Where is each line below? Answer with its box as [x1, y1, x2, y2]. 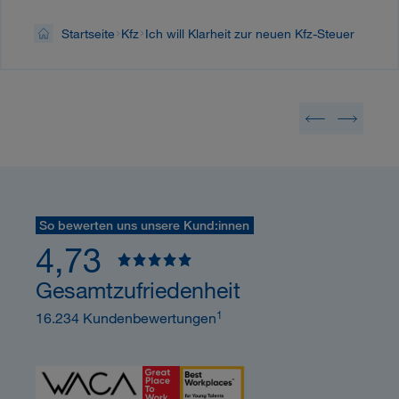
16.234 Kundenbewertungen [35, 309, 216, 327]
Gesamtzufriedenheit [35, 275, 240, 304]
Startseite [61, 26, 115, 42]
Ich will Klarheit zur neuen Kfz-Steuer [144, 26, 354, 42]
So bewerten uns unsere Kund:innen [39, 217, 250, 233]
